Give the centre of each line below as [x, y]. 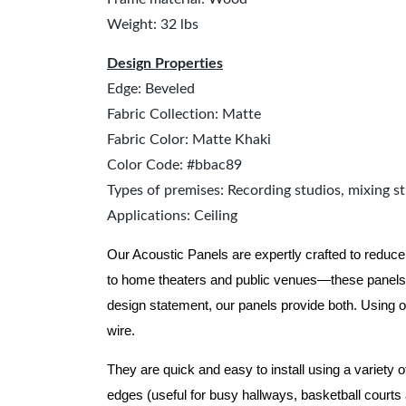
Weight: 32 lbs [153, 24]
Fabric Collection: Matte [184, 114]
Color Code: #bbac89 [174, 165]
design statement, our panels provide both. [234, 305]
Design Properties [165, 63]
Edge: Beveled [151, 89]
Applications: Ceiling [172, 216]
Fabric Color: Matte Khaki [189, 140]
